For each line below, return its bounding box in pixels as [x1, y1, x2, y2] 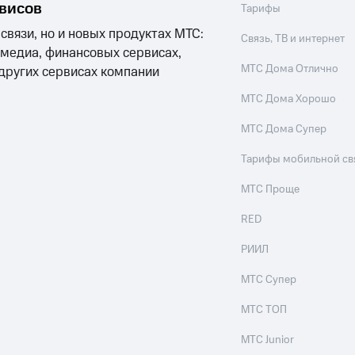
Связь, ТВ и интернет [241, 31, 345, 47]
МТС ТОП [241, 302, 288, 318]
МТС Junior [241, 332, 295, 348]
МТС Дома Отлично [241, 61, 339, 77]
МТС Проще [241, 181, 300, 197]
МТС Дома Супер [241, 121, 327, 137]
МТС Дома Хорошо [241, 91, 337, 107]
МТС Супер [241, 272, 297, 288]
